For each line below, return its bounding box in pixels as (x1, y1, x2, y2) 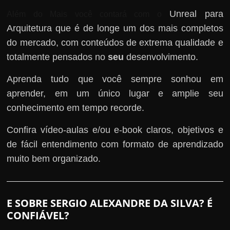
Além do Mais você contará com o (7, 9, 162, 18)
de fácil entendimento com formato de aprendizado (7, 139, 223, 149)
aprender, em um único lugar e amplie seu (7, 88, 223, 99)
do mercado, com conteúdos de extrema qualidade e (7, 37, 223, 48)
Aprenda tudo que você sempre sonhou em (7, 73, 223, 84)
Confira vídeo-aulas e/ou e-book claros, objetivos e (7, 124, 223, 135)
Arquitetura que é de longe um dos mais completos (7, 23, 223, 33)
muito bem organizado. (7, 153, 101, 164)
